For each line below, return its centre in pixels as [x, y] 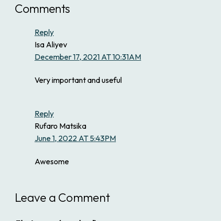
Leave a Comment [62, 197]
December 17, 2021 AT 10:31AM [88, 57]
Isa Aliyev [51, 45]
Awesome [52, 161]
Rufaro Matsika [60, 126]
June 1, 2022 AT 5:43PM [75, 138]
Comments [43, 9]
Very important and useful [78, 80]
